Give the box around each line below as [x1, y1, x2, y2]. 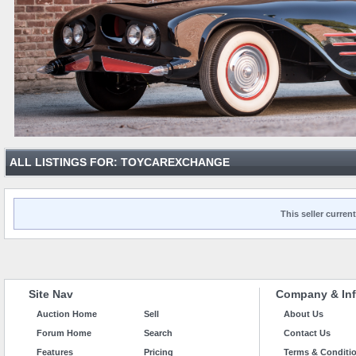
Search [144, 328, 172, 339]
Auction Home [37, 309, 97, 319]
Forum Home [37, 328, 91, 339]
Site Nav [29, 288, 73, 301]
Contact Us [284, 328, 331, 339]
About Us [284, 309, 323, 319]
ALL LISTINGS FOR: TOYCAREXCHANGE [10, 156, 230, 169]
